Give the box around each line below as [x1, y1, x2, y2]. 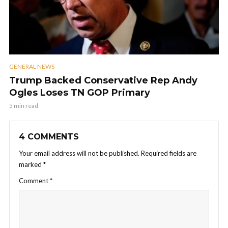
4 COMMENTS [19, 131, 79, 141]
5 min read [9, 101, 38, 109]
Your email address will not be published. [19, 149, 139, 157]
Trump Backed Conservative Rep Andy [9, 74, 197, 86]
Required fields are [141, 149, 196, 157]
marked [19, 160, 43, 168]
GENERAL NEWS [9, 62, 54, 70]
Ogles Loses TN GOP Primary [9, 87, 150, 98]
